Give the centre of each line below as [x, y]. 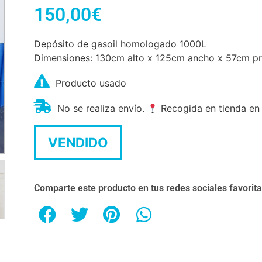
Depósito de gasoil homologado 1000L [120, 44]
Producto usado [91, 83]
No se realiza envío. [102, 108]
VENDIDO [78, 143]
